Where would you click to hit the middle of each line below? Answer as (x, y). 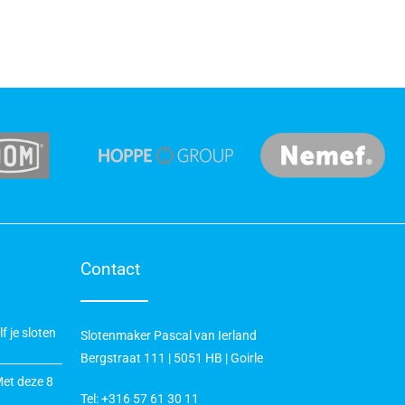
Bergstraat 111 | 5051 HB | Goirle (172, 358)
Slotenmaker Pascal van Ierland (169, 335)
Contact (110, 269)
